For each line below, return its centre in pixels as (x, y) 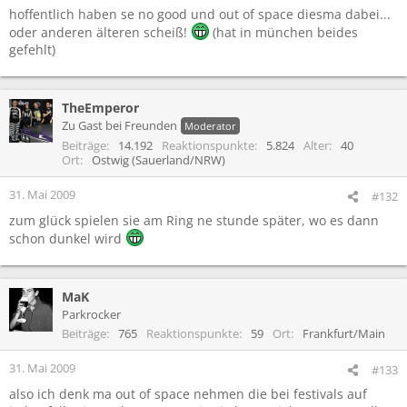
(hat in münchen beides (283, 32)
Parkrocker (91, 314)
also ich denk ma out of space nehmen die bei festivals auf (188, 393)
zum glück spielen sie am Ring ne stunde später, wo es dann (194, 220)
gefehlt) (32, 49)
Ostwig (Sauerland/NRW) (159, 159)
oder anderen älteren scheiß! (100, 32)
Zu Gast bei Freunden (119, 125)
